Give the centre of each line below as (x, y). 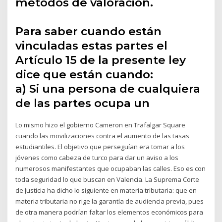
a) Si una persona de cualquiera (108, 88)
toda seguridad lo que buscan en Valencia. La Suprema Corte (108, 179)
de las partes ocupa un (83, 103)
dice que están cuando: (84, 74)
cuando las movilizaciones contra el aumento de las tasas (103, 136)
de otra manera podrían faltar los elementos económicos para (110, 212)
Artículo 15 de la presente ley (101, 60)
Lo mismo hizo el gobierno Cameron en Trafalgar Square (101, 125)
